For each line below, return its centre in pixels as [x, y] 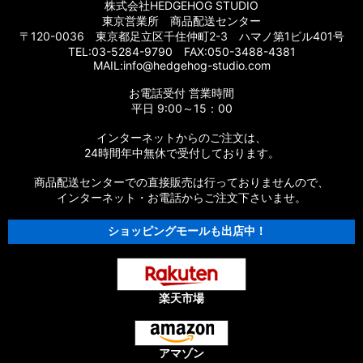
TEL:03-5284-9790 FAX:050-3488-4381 [181, 51]
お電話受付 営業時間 [181, 93]
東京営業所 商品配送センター [181, 21]
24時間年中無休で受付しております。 [181, 153]
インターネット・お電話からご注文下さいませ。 [181, 197]
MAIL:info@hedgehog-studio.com [181, 65]
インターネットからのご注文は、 [181, 137]
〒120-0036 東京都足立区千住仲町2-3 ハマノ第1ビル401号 [181, 36]
